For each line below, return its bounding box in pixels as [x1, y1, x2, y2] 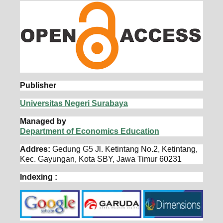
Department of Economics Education [19, 127, 159, 136]
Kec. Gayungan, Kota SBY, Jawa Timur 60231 [19, 155, 182, 164]
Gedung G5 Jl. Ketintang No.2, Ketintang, [52, 145, 198, 154]
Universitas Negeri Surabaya [19, 99, 128, 108]
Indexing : [19, 173, 57, 182]
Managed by [19, 117, 66, 126]
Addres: [19, 145, 52, 154]
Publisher [19, 81, 56, 90]
